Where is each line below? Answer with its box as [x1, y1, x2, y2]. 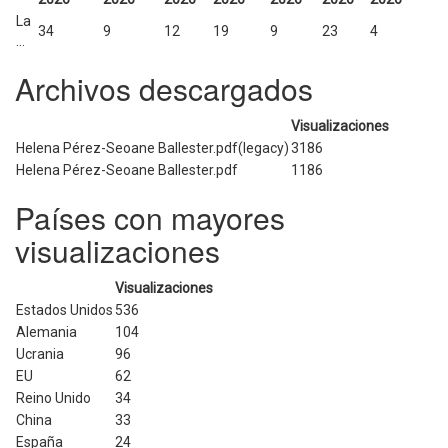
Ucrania [16, 346, 64, 362]
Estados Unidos [16, 302, 113, 318]
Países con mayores [15, 196, 285, 239]
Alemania [16, 324, 77, 340]
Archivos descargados [15, 67, 313, 110]
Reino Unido [16, 390, 91, 406]
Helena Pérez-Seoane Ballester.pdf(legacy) [16, 140, 289, 156]
